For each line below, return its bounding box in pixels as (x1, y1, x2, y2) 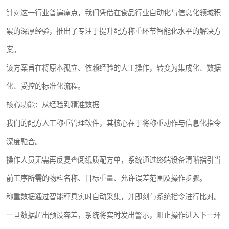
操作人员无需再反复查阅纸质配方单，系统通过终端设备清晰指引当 (6, 155, 221, 164)
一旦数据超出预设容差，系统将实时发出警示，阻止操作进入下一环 (6, 211, 221, 219)
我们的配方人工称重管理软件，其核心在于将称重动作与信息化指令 (6, 119, 221, 127)
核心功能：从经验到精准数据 (6, 100, 99, 109)
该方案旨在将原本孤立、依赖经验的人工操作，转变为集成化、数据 (6, 63, 221, 72)
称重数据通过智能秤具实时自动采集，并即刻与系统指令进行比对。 (6, 192, 221, 201)
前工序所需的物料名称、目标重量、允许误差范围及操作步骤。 (6, 174, 207, 182)
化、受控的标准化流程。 (6, 82, 85, 90)
